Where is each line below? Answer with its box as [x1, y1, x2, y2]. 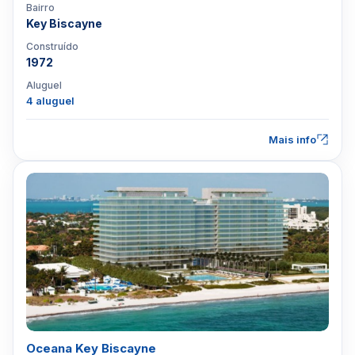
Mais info [269, 133, 316, 146]
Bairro [26, 2, 55, 13]
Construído [26, 40, 78, 52]
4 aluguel [26, 94, 74, 107]
